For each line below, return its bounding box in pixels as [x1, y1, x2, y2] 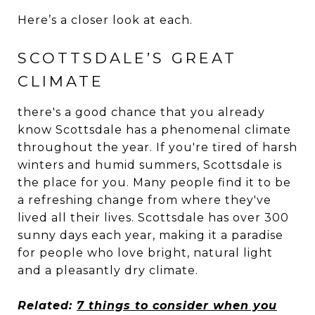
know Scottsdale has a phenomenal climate [18, 122, 291, 136]
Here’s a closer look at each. [18, 13, 193, 27]
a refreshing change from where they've [18, 193, 271, 207]
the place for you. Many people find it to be [18, 175, 291, 189]
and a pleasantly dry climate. [18, 263, 198, 277]
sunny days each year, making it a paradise [18, 228, 283, 242]
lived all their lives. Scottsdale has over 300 [18, 210, 289, 224]
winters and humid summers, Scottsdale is [18, 157, 282, 172]
